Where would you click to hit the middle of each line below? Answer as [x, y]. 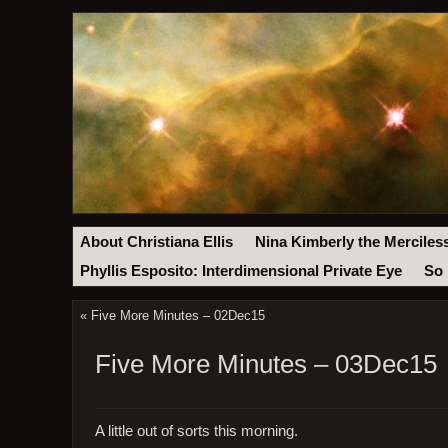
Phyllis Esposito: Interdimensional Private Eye [241, 271]
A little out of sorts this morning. [196, 430]
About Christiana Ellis [157, 241]
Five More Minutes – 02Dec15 [177, 316]
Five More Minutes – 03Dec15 [265, 364]
